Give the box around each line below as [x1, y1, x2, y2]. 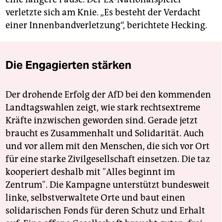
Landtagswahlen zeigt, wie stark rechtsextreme [5, 102, 200, 113]
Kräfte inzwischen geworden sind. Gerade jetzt [5, 115, 198, 126]
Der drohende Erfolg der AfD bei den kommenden [5, 89, 211, 101]
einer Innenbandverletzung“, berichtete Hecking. [5, 20, 207, 31]
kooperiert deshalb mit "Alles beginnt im [5, 166, 175, 178]
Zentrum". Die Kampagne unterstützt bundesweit [5, 179, 210, 191]
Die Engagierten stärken [5, 58, 131, 72]
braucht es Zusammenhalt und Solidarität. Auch [5, 128, 204, 139]
